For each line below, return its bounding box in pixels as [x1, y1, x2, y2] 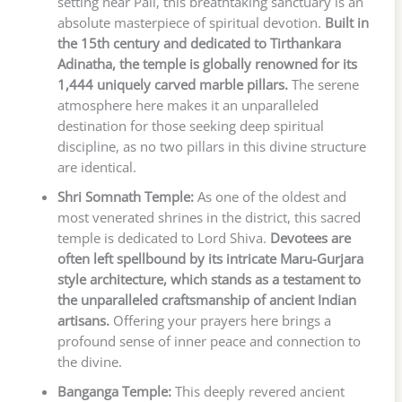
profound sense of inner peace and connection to [57, 332, 361, 351]
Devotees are [269, 229, 351, 248]
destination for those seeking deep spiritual [57, 117, 324, 135]
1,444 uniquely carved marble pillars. [57, 75, 288, 94]
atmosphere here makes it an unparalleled [57, 96, 319, 115]
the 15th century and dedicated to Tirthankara [57, 34, 341, 53]
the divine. [57, 353, 122, 371]
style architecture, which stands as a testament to [57, 270, 361, 289]
